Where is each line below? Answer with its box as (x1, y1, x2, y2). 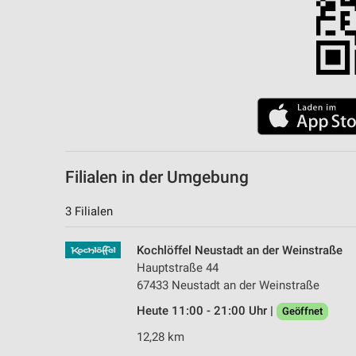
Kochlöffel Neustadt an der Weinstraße (137, 243, 342, 258)
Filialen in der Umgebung (65, 168, 249, 188)
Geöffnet (282, 305, 323, 318)
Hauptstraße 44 (137, 261, 219, 276)
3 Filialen (65, 204, 113, 219)
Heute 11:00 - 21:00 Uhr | (137, 304, 277, 319)
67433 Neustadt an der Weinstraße (137, 278, 319, 293)
